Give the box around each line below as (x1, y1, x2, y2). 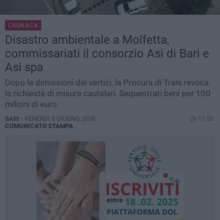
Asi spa (5, 60, 43, 75)
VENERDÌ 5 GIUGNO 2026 (25, 115, 95, 123)
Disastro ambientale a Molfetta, (5, 33, 169, 47)
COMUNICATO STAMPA (5, 122, 73, 130)
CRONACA (8, 22, 38, 29)
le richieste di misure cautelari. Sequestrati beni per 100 (5, 88, 211, 99)
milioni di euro (5, 99, 57, 110)
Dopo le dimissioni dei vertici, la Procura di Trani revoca (5, 78, 209, 88)
